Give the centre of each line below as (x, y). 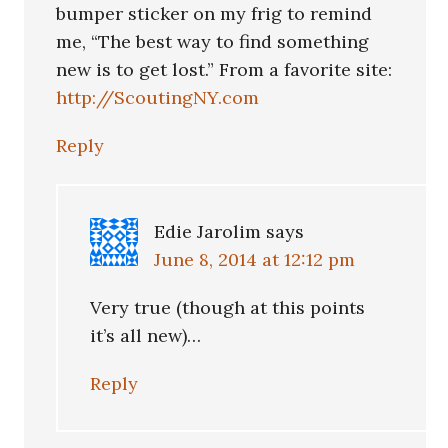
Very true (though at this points (228, 308)
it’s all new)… (146, 336)
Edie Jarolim (208, 232)
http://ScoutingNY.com (158, 98)
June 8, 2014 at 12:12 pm (255, 260)
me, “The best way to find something (213, 42)
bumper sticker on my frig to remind (214, 14)
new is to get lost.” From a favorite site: (224, 70)
